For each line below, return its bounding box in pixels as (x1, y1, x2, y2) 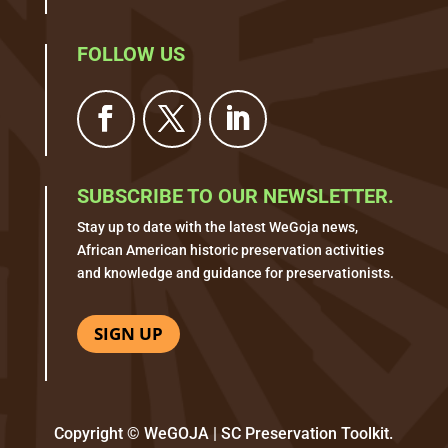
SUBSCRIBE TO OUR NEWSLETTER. (76, 183, 394, 208)
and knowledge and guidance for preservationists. (76, 264, 394, 281)
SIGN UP (93, 321, 163, 345)
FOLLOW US (76, 41, 185, 66)
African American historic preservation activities (76, 241, 384, 258)
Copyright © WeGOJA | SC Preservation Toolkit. (54, 423, 394, 443)
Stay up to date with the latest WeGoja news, (76, 218, 358, 235)
